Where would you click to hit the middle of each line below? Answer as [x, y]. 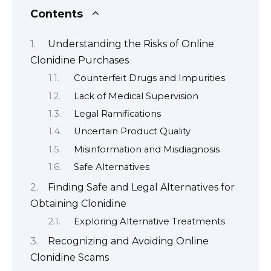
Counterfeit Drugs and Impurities [149, 78]
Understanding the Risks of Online [131, 44]
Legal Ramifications [117, 113]
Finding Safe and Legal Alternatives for [141, 187]
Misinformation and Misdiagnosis [146, 149]
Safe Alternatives [111, 167]
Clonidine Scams [70, 258]
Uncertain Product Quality [132, 132]
